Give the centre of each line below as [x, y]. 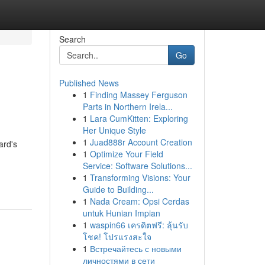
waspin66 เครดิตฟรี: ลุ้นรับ [139, 225]
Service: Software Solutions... [137, 166]
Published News [89, 83]
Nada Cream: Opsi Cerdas [139, 201]
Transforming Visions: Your [140, 177]
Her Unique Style [114, 130]
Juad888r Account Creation [141, 142]
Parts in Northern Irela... [127, 106]
